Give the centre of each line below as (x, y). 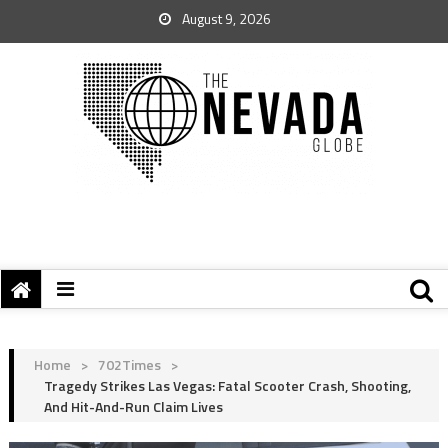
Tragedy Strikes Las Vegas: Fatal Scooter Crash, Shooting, (227, 385)
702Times (129, 364)
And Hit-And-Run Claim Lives (133, 406)
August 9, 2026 (225, 18)
